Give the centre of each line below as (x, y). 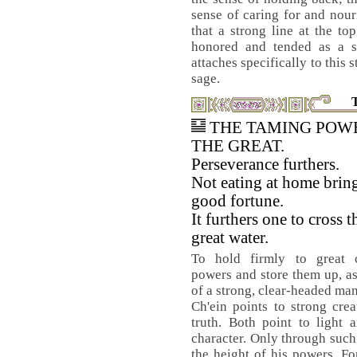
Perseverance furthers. (265, 164)
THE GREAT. (238, 146)
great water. (230, 237)
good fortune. (237, 201)
